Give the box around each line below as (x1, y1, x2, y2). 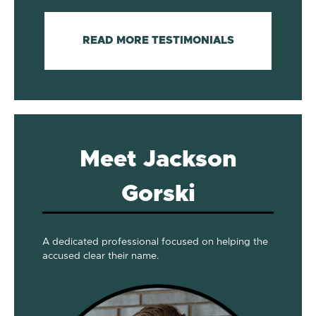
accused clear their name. (42, 250, 159, 261)
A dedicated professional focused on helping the (42, 236, 268, 247)
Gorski (121, 182, 195, 206)
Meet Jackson (79, 147, 237, 171)
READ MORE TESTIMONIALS (82, 35, 234, 46)
